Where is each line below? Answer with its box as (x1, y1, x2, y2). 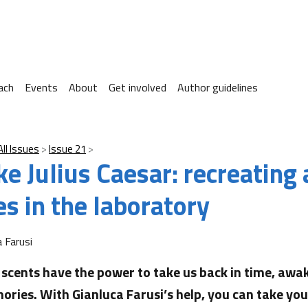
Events (25, 79, 58, 96)
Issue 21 (49, 141, 86, 157)
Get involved (109, 79, 166, 96)
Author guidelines (177, 79, 258, 96)
